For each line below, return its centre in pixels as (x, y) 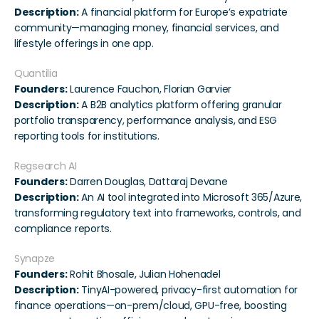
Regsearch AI (46, 166)
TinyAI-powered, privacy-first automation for (188, 290)
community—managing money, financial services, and (147, 28)
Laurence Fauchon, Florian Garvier (149, 89)
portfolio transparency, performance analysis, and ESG (146, 121)
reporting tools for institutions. (87, 136)
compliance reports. (63, 229)
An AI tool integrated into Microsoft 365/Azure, (190, 198)
